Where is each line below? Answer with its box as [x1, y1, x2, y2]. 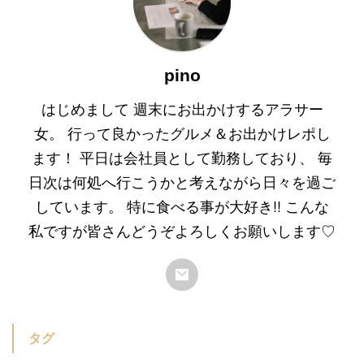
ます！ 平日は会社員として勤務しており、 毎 [32, 145, 332, 167]
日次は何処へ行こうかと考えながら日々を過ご [28, 170, 336, 192]
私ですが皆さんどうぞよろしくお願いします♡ [28, 219, 336, 240]
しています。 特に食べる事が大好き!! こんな [35, 194, 329, 216]
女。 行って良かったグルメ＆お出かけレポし [33, 121, 331, 143]
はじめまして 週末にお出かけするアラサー [41, 97, 323, 119]
